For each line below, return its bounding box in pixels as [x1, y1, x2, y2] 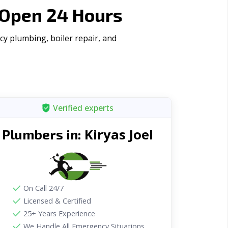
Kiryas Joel [84, 126, 154, 144]
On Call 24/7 [23, 183, 64, 193]
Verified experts [53, 102, 114, 113]
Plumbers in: [2, 126, 85, 142]
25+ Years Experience [23, 209, 95, 218]
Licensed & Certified [23, 196, 91, 206]
